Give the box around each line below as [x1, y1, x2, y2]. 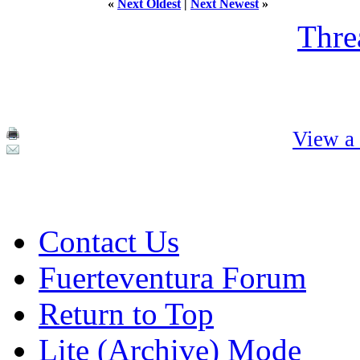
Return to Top [39, 296, 214, 331]
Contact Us [39, 223, 179, 259]
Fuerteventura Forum [39, 260, 306, 295]
